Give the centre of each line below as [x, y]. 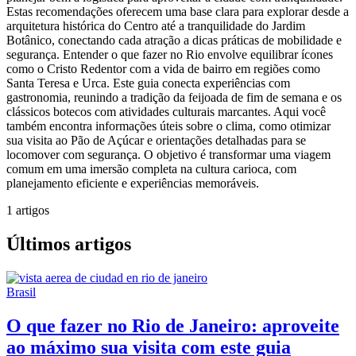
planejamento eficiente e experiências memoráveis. [133, 183]
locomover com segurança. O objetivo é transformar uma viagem [168, 154]
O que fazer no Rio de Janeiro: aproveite [173, 325]
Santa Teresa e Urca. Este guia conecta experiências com [148, 83]
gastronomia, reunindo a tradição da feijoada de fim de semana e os [174, 97]
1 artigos [28, 210]
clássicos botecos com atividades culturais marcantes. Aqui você [166, 111]
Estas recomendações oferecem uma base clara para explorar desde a [178, 11]
